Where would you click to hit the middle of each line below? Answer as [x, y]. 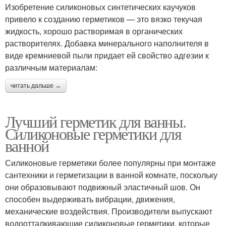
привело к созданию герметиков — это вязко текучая [104, 19]
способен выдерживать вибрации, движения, [90, 199]
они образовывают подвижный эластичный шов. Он [103, 187]
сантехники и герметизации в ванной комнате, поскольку [111, 175]
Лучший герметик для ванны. [96, 122]
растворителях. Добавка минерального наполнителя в [107, 43]
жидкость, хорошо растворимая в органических [94, 31]
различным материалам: [51, 68]
